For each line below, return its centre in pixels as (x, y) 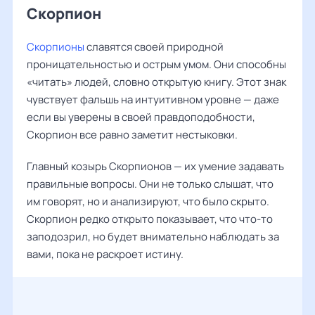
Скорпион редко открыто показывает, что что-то (150, 219)
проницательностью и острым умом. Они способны (156, 64)
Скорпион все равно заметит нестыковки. (132, 135)
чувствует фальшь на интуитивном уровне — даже (153, 99)
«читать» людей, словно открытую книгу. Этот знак (156, 82)
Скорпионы (56, 47)
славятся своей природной (154, 47)
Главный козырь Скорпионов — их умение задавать (155, 166)
